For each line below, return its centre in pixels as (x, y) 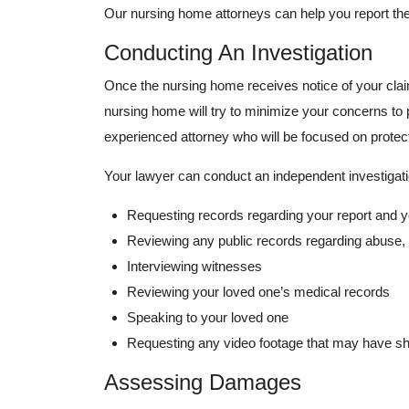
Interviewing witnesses (194, 267)
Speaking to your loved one (208, 318)
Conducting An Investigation (241, 53)
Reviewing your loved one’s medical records (258, 292)
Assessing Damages (206, 383)
